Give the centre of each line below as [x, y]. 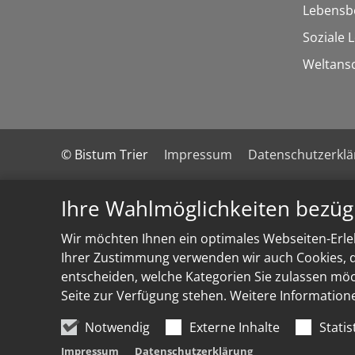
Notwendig [117, 327]
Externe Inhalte [235, 327]
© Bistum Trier [105, 154]
